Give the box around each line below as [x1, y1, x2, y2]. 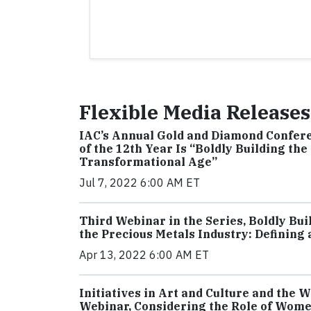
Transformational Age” [79, 155, 217, 169]
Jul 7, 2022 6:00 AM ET [79, 176, 200, 190]
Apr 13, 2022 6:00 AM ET [79, 248, 209, 262]
